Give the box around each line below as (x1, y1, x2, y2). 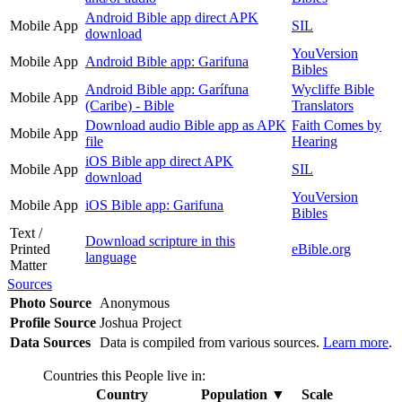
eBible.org (292, 240, 351, 257)
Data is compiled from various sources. (100, 334, 323, 350)
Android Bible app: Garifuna (85, 53, 249, 69)
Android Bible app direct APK (85, 9, 258, 25)
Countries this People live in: (43, 367, 205, 383)
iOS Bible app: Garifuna (85, 197, 223, 213)
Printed (10, 240, 50, 257)
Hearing (292, 133, 337, 149)
